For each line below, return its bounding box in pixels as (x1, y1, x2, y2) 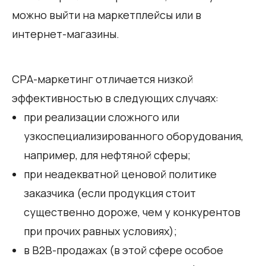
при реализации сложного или (24, 109, 179, 124)
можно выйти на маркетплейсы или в (12, 7, 201, 22)
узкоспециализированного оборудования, (24, 128, 243, 143)
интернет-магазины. (12, 26, 119, 41)
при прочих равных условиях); (24, 223, 177, 238)
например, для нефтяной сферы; (24, 147, 191, 162)
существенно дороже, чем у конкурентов (24, 204, 240, 219)
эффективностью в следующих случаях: (12, 90, 218, 105)
